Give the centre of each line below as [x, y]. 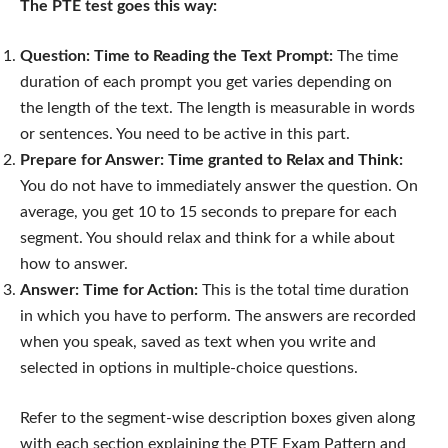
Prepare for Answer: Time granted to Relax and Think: [211, 159]
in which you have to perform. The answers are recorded [218, 315]
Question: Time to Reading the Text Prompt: [176, 55]
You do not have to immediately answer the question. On [219, 185]
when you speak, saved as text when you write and [198, 341]
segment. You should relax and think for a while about [207, 237]
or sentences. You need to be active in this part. [185, 133]
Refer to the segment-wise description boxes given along [217, 417]
